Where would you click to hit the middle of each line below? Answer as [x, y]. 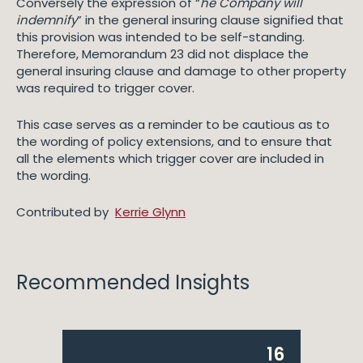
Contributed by [66, 212]
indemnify [47, 20]
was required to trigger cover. [105, 88]
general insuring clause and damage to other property [181, 71]
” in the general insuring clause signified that [210, 20]
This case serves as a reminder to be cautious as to [173, 124]
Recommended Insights [133, 282]
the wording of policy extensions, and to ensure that [174, 141]
